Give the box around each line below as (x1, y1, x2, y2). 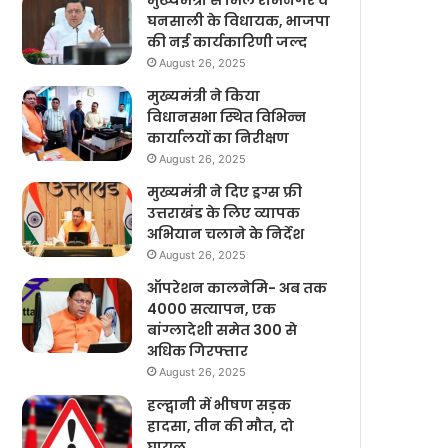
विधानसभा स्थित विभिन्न (147, 107, 307, 127)
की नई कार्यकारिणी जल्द (147, 32, 308, 52)
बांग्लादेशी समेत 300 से (147, 320, 298, 340)
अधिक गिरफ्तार (147, 341, 249, 361)
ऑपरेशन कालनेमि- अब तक (147, 278, 328, 298)
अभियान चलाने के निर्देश (147, 224, 305, 244)
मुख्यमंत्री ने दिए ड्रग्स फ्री (147, 182, 303, 202)
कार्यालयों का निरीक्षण (147, 128, 290, 148)
